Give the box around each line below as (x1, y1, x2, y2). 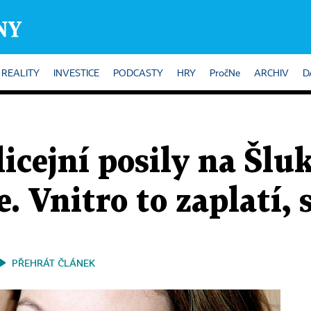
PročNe (210, 69, 240, 78)
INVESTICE (53, 69, 99, 78)
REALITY (1, 69, 40, 78)
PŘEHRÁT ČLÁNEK (12, 257, 95, 269)
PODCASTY (113, 69, 163, 78)
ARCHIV (254, 69, 289, 78)
